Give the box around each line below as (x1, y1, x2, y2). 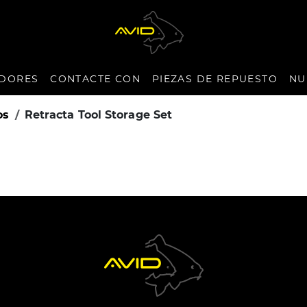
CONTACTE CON (50, 75, 141, 85)
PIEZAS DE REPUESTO (151, 75, 278, 85)
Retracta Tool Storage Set (24, 110, 173, 121)
